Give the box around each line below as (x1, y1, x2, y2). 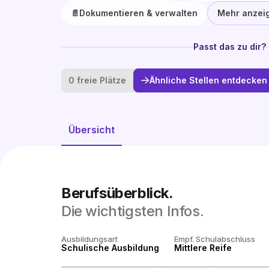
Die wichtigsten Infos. (61, 202, 204, 220)
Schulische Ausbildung (61, 243, 159, 253)
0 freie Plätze (68, 75, 126, 85)
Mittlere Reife (174, 243, 232, 253)
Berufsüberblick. (61, 184, 174, 202)
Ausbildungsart (61, 234, 118, 244)
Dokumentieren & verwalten (79, 8, 198, 18)
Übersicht (68, 124, 115, 136)
